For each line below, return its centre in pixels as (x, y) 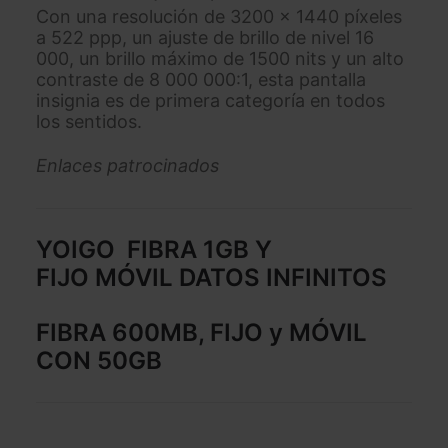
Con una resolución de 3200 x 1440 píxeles (219, 16)
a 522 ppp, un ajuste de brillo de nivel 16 (205, 37)
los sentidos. (89, 121)
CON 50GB (99, 360)
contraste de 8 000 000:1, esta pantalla (201, 79)
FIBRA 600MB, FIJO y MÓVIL (201, 332)
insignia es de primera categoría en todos (210, 100)
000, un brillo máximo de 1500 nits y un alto (220, 58)
